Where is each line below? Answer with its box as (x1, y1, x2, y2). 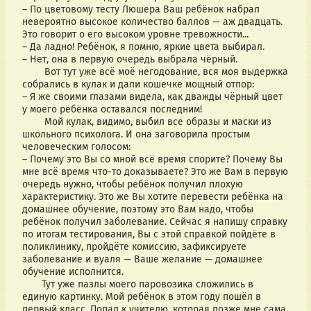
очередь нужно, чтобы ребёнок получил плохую (22, 178, 243, 191)
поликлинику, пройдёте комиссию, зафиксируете (22, 241, 246, 253)
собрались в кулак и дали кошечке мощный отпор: (22, 78, 254, 91)
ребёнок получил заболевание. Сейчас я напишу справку (22, 216, 287, 228)
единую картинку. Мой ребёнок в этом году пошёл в (22, 291, 261, 303)
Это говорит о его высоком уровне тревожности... (22, 28, 249, 41)
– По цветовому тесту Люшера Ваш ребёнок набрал (22, 3, 260, 16)
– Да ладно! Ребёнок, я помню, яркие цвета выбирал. (22, 41, 264, 53)
